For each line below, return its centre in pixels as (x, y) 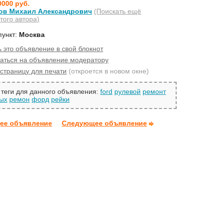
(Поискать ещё (118, 11)
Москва (32, 34)
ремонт (154, 92)
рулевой (127, 92)
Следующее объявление (104, 123)
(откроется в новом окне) (109, 71)
